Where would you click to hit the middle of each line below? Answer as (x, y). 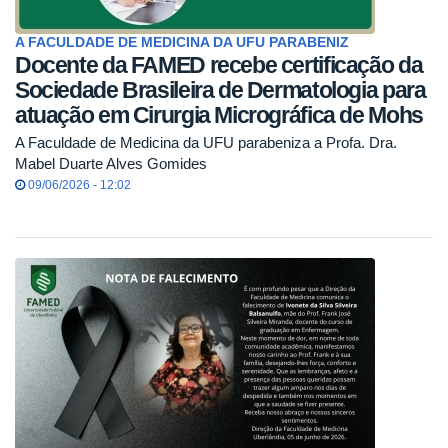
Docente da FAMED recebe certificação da (219, 64)
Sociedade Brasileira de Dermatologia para (220, 89)
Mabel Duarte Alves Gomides (111, 164)
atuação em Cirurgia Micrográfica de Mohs (219, 114)
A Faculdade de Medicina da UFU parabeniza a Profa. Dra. (206, 143)
